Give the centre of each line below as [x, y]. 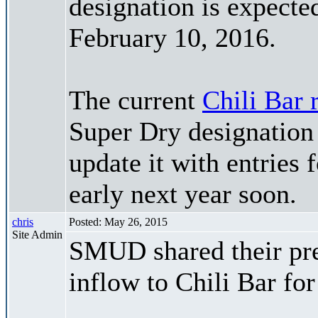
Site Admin [37, 234]
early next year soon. [183, 193]
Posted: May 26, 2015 [118, 221]
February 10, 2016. [172, 37]
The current [136, 100]
